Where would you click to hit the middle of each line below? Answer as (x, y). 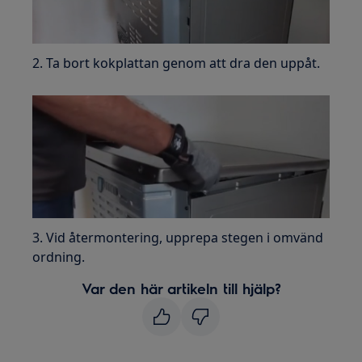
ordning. (59, 257)
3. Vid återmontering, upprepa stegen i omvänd (178, 237)
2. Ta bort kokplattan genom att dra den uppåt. (177, 63)
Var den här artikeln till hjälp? (181, 288)
